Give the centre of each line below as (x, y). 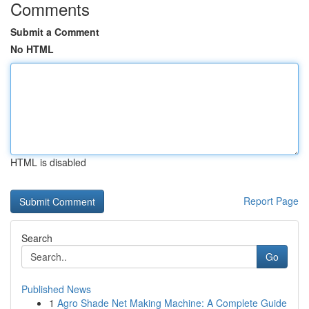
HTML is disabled (48, 162)
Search (37, 238)
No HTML (32, 49)
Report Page (271, 201)
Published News (56, 289)
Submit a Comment (55, 32)
